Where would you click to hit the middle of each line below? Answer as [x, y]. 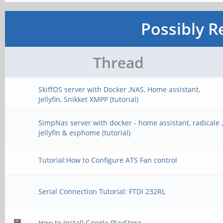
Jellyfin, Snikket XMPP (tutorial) [89, 99]
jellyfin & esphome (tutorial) [85, 133]
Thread [118, 62]
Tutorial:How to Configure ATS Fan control [108, 160]
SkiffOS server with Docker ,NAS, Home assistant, [119, 89]
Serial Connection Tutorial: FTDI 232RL [102, 191]
